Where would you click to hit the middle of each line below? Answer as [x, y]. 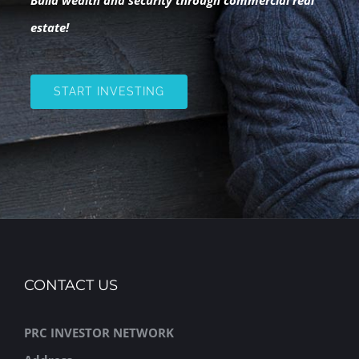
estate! [49, 27]
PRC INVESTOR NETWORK [99, 333]
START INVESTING [109, 91]
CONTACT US [71, 286]
